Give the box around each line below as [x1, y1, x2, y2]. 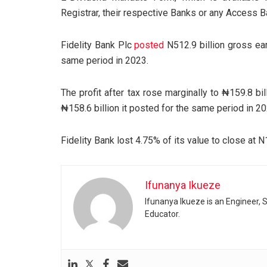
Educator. [145, 209, 180, 219]
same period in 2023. [61, 55, 148, 67]
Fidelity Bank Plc [61, 39, 135, 51]
